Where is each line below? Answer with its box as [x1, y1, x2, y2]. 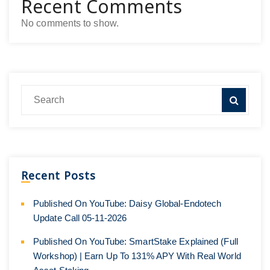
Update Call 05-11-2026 [33, 212, 127, 223]
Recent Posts [21, 168, 96, 183]
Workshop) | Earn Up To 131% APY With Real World [33, 250, 241, 261]
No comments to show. [21, 17, 119, 28]
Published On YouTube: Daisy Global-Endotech [33, 198, 222, 209]
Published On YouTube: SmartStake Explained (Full [33, 236, 238, 246]
